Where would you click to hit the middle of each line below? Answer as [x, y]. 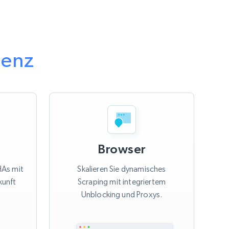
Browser [122, 149]
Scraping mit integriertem [121, 182]
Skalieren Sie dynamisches [122, 169]
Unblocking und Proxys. [122, 195]
